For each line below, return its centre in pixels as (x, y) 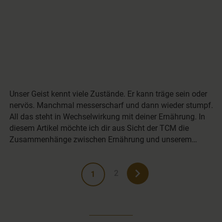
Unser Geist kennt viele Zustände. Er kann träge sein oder (109, 94)
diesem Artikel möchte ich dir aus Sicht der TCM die (99, 128)
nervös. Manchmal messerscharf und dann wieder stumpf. (111, 106)
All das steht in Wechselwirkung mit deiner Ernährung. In (108, 117)
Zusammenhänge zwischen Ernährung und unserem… (104, 140)
